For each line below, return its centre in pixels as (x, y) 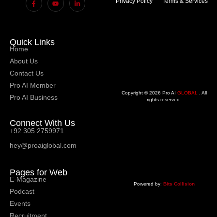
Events (20, 204)
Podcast (22, 192)
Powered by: (148, 184)
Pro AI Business (34, 98)
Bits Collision (179, 184)
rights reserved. (164, 99)
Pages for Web (39, 173)
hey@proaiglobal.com (43, 146)
